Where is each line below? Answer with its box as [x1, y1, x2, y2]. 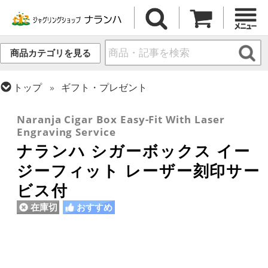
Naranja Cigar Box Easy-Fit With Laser [17, 112, 225, 127]
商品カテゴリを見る [10, 48, 91, 59]
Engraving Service [17, 125, 116, 139]
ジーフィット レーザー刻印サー [17, 160, 261, 182]
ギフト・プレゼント [61, 80, 148, 94]
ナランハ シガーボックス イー [17, 140, 251, 162]
